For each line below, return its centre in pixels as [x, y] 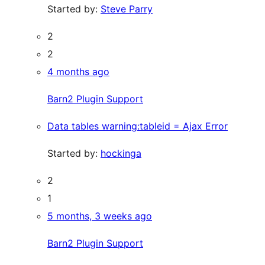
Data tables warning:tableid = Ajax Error [138, 126]
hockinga [121, 153]
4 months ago [78, 72]
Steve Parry [127, 9]
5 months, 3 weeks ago [100, 216]
